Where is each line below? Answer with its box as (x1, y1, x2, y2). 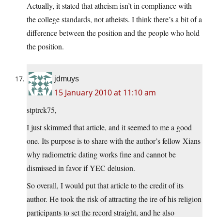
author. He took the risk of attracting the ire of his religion (27, 194, 201, 204)
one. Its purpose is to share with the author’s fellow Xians (27, 136, 201, 146)
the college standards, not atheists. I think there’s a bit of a (27, 14, 202, 25)
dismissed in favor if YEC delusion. (27, 163, 135, 173)
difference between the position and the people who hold (27, 28, 200, 38)
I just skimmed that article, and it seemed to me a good (27, 122, 192, 133)
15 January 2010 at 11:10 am (54, 87, 156, 98)
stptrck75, (27, 105, 57, 115)
